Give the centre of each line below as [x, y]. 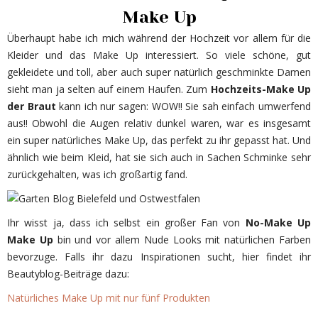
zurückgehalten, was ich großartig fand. [97, 174]
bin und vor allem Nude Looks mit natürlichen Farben [182, 239]
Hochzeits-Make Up [261, 89]
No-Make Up [278, 222]
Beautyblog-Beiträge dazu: [68, 273]
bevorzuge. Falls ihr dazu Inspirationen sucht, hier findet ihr [159, 256]
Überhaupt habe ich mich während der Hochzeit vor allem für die [159, 38]
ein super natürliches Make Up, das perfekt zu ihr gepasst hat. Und [159, 140]
